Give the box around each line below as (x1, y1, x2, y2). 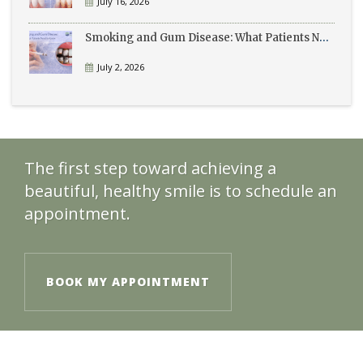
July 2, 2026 (97, 60, 144, 73)
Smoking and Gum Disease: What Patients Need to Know (319, 30, 329, 45)
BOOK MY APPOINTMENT (46, 273, 210, 289)
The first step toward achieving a (24, 156, 276, 179)
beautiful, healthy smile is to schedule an (24, 179, 337, 202)
